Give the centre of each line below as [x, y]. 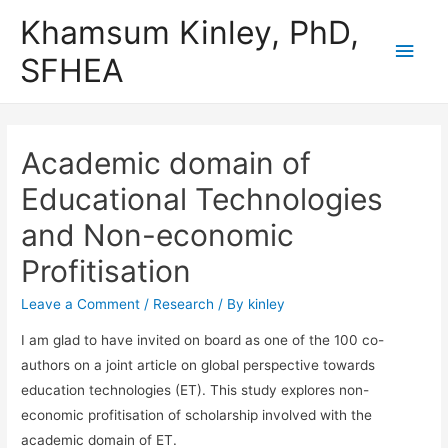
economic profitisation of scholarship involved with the [197, 415]
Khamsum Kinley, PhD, [189, 32]
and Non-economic [158, 235]
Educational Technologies [202, 199]
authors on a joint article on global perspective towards [198, 365]
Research [184, 304]
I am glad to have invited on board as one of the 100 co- [203, 340]
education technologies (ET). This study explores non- [195, 390]
